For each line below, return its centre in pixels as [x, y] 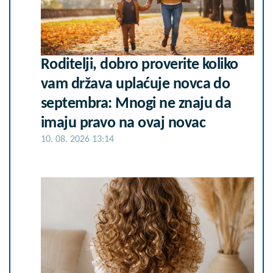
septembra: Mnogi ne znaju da [136, 104]
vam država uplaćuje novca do [136, 84]
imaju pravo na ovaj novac [123, 123]
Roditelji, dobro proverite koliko [140, 65]
